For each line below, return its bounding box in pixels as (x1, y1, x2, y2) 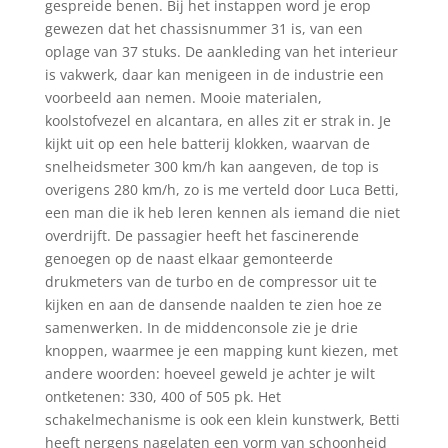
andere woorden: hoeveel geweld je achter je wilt (44, 363, 375, 383)
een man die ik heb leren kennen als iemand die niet (44, 202, 400, 222)
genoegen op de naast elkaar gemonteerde (44, 248, 333, 268)
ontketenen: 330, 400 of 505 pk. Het (44, 386, 281, 406)
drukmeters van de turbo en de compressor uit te (44, 271, 377, 291)
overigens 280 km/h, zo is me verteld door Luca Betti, (44, 179, 399, 199)
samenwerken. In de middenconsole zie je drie (44, 317, 358, 337)
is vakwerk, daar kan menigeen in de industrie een (44, 64, 384, 84)
